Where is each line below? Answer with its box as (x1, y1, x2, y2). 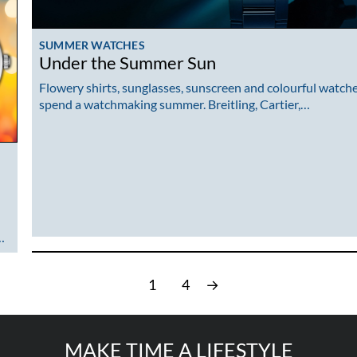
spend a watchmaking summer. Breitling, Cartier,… (39, 96, 310, 112)
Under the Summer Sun (39, 52, 216, 73)
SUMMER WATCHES (39, 37, 145, 52)
